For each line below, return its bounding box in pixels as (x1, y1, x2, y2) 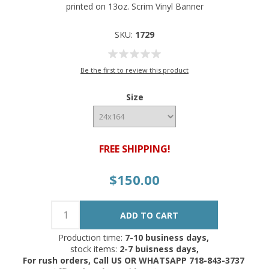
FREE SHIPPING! (98, 142, 171, 156)
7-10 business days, (124, 232, 211, 244)
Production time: (58, 232, 125, 244)
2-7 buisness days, (117, 243, 199, 255)
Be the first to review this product (80, 65, 189, 75)
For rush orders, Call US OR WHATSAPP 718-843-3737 (22, 255, 247, 267)
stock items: (70, 243, 117, 255)
